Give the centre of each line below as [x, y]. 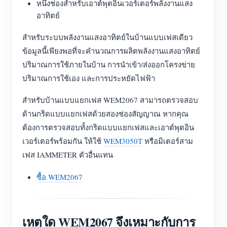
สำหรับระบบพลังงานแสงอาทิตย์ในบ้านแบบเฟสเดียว [107, 37]
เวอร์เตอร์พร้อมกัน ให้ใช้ [63, 141]
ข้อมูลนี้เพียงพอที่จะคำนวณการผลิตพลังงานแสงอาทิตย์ [111, 51]
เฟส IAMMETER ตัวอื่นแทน [68, 155]
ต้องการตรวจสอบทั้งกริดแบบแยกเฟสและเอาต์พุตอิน [108, 127]
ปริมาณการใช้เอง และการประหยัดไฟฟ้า [89, 78]
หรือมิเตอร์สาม [168, 141]
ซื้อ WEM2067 [60, 177]
